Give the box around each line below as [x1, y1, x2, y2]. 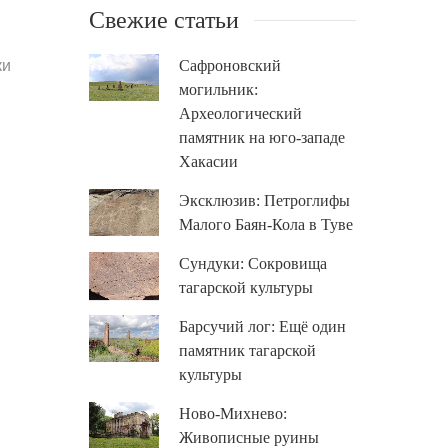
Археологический [178, 105, 302, 122]
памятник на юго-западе [178, 129, 345, 146]
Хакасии [178, 153, 238, 170]
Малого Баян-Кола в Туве [178, 216, 353, 233]
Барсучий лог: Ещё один [178, 318, 346, 335]
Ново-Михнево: [178, 405, 287, 422]
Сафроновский [178, 57, 281, 74]
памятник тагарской [178, 342, 316, 359]
